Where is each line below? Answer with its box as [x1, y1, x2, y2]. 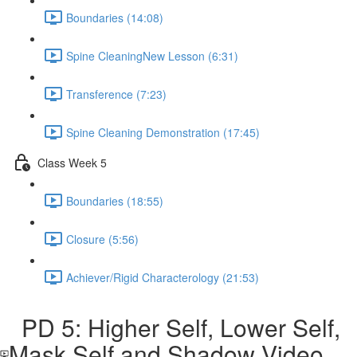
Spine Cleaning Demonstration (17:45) [66, 124, 260, 140]
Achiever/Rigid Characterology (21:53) [66, 269, 259, 285]
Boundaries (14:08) [66, 9, 163, 25]
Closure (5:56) [66, 230, 139, 247]
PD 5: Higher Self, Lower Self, [9, 310, 341, 344]
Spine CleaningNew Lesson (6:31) [66, 47, 238, 64]
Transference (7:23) [66, 85, 167, 102]
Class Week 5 [37, 154, 107, 171]
